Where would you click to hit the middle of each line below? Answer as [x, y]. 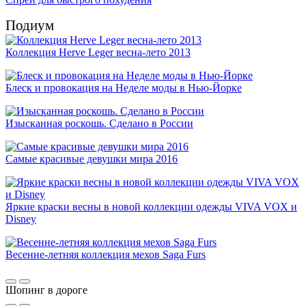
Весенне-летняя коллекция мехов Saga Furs [106, 255]
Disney [21, 219]
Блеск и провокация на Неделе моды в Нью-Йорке [124, 88]
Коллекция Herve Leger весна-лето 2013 [98, 53]
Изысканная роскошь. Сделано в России [99, 124]
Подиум [30, 26]
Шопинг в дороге [46, 290]
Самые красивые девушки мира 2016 [92, 159]
